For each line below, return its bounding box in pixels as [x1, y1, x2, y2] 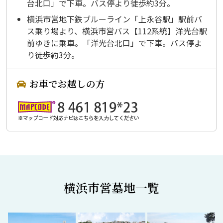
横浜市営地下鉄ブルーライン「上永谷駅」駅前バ [27, 13, 203, 25]
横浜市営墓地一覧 [64, 179, 159, 197]
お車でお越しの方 [29, 77, 105, 91]
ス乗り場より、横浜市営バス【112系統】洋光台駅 [27, 25, 208, 37]
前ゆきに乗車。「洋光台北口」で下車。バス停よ [27, 37, 203, 49]
